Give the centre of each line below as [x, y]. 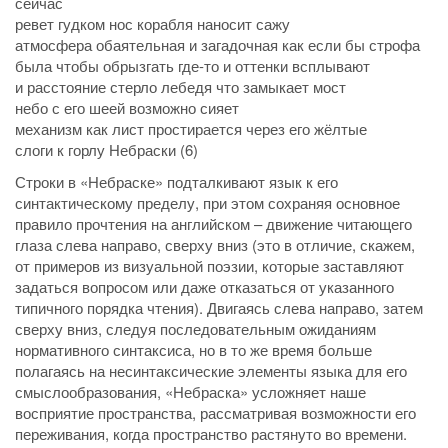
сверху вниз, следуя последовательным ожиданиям [195, 328]
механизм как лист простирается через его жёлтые [191, 129]
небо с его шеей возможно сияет [127, 108]
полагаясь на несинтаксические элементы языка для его [211, 370]
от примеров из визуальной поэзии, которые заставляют [209, 265]
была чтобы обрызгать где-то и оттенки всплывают [192, 66]
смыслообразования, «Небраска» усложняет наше [190, 391]
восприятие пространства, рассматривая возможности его [215, 412]
